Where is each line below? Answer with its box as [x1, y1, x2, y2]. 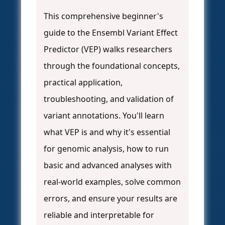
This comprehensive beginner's [44, 11, 163, 22]
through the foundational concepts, [44, 60, 180, 72]
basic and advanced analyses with [44, 160, 172, 171]
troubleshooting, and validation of [44, 93, 174, 105]
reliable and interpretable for [44, 209, 154, 221]
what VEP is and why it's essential [44, 127, 170, 138]
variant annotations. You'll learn [44, 110, 164, 122]
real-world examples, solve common [44, 176, 181, 188]
